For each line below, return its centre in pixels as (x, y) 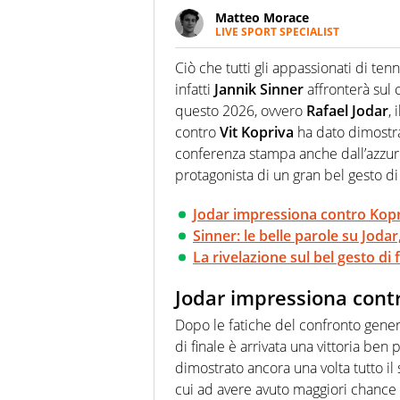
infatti (195, 90)
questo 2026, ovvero (241, 111)
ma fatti (238, 81)
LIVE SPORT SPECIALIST (277, 32)
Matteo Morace (262, 18)
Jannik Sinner (259, 90)
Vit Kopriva (257, 133)
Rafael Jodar (347, 111)
